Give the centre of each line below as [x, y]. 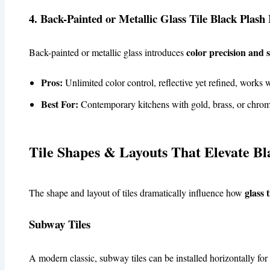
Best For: [60, 104]
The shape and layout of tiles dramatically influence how [137, 192]
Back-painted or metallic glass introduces [108, 52]
